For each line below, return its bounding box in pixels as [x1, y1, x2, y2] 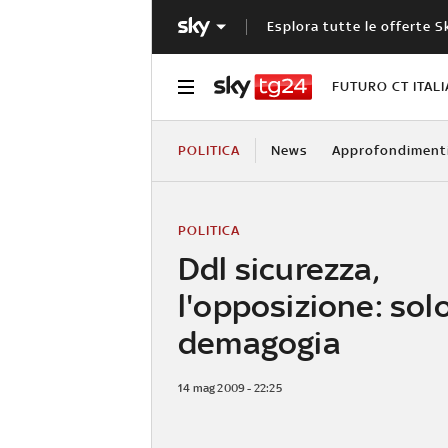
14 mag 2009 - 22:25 [178, 380, 282, 395]
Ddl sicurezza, [178, 249, 379, 287]
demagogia [178, 323, 341, 361]
